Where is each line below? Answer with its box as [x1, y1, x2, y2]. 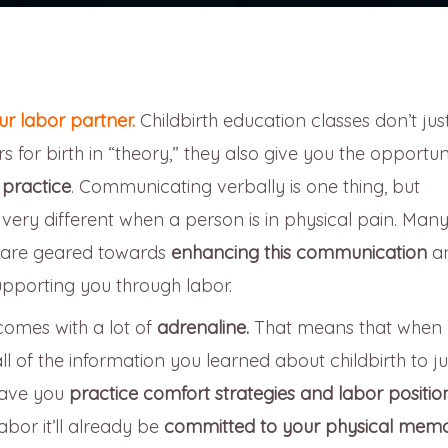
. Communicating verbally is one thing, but [71, 174, 420, 198]
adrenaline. [157, 315, 249, 339]
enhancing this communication [171, 240, 427, 264]
